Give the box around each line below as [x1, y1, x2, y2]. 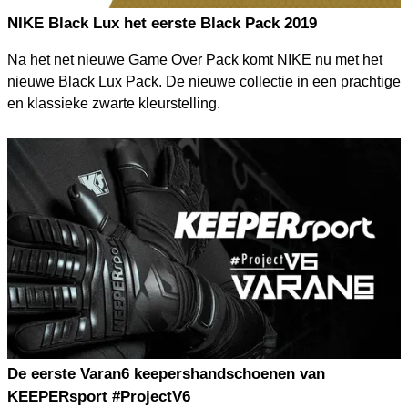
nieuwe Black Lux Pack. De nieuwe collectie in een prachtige [7, 73, 401, 89]
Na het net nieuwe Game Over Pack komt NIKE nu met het [7, 51, 382, 67]
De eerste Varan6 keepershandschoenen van [7, 364, 325, 382]
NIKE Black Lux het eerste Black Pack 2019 [7, 14, 317, 32]
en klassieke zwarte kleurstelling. [7, 95, 220, 111]
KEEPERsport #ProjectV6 [7, 387, 190, 405]
